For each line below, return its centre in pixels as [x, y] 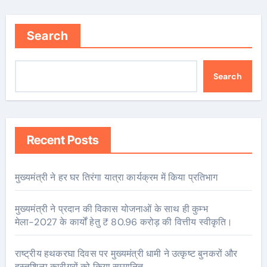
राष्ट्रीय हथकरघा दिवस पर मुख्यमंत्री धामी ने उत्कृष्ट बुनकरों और [126, 254]
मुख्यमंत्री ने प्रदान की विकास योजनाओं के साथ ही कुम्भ [111, 209]
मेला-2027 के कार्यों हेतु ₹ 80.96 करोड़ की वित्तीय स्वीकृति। [124, 222]
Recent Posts [63, 140]
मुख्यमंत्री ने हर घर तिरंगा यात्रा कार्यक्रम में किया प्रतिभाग [116, 178]
